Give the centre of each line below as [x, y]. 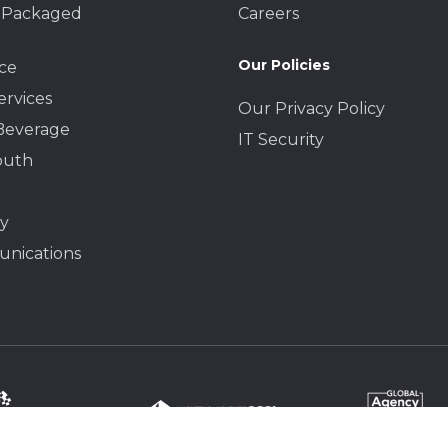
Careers [268, 13]
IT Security [280, 139]
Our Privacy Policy [311, 108]
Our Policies [283, 64]
